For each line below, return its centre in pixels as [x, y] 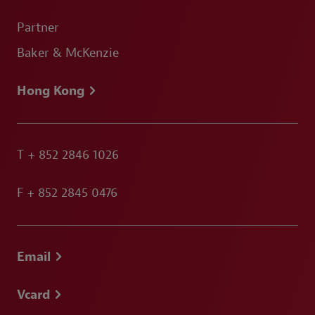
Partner [38, 28]
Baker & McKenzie [68, 53]
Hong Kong [51, 91]
